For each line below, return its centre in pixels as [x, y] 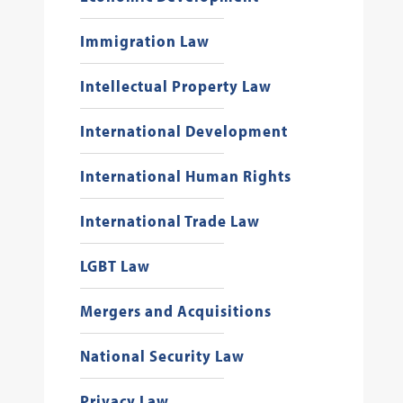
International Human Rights [185, 176]
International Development [184, 131]
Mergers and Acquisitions [175, 311]
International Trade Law [170, 221]
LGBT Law [115, 266]
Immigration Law [144, 41]
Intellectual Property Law [175, 86]
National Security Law [162, 356]
